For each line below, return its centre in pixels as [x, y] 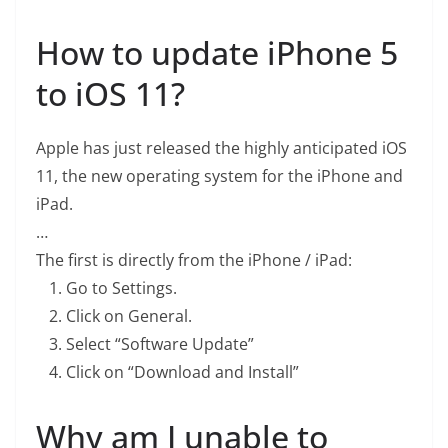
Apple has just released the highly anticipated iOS [221, 148]
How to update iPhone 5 [217, 52]
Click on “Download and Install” [182, 372]
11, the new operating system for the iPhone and [219, 176]
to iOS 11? [110, 93]
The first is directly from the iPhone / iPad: [194, 260]
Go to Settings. [121, 288]
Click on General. [129, 316]
